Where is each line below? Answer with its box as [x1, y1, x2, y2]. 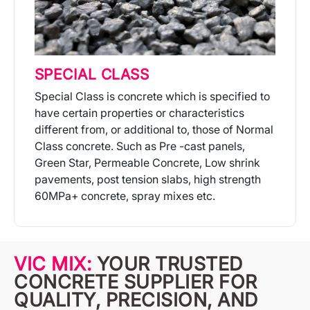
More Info [122, 226, 171, 240]
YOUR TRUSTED [96, 253, 243, 276]
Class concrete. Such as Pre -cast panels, [34, 139, 245, 154]
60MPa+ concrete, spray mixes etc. [34, 189, 215, 203]
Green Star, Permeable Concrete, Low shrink [34, 156, 260, 170]
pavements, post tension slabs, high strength [34, 172, 261, 187]
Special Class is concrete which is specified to [34, 89, 270, 104]
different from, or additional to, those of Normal [34, 122, 273, 137]
